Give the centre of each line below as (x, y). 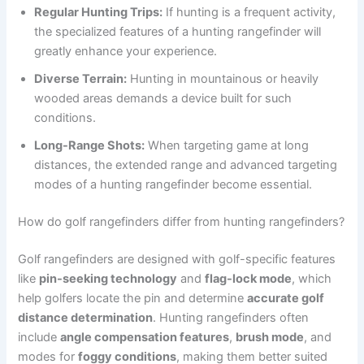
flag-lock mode (249, 278)
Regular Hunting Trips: (99, 12)
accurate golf (286, 298)
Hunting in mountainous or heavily (223, 78)
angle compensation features (145, 337)
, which (312, 278)
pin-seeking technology (108, 278)
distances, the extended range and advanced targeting (186, 165)
